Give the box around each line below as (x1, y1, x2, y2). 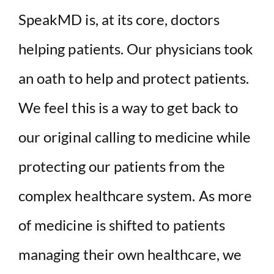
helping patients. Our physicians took (18, 39, 254, 57)
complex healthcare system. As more (18, 186, 253, 204)
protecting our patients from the (18, 157, 225, 175)
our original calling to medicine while (18, 127, 251, 146)
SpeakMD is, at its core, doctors (18, 10, 220, 28)
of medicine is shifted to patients (18, 215, 226, 234)
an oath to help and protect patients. (18, 68, 250, 87)
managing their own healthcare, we (18, 245, 242, 263)
